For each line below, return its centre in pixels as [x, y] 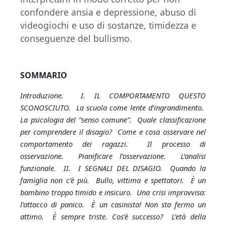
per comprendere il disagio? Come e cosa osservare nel [113, 132]
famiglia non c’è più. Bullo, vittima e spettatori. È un [113, 180]
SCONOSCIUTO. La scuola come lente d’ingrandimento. [113, 107]
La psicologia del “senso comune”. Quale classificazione [113, 120]
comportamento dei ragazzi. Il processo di [113, 144]
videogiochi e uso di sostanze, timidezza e [108, 25]
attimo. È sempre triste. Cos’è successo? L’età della [113, 216]
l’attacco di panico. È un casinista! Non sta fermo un [113, 204]
